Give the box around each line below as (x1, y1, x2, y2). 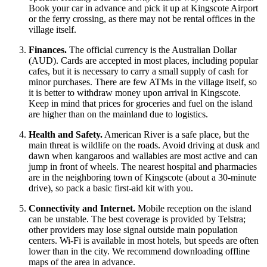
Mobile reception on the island (135, 203, 252, 214)
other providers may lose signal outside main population (29, 225, 238, 235)
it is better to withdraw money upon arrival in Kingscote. (29, 88, 241, 98)
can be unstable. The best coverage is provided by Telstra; (29, 214, 246, 225)
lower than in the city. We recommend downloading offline (29, 246, 250, 257)
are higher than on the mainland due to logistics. (29, 109, 208, 120)
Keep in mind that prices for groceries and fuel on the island (29, 98, 253, 109)
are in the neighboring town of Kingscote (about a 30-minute (29, 172, 256, 183)
